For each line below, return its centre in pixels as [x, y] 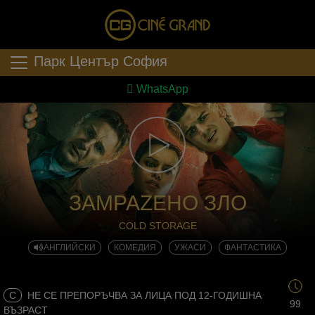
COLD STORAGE [157, 226]
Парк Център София [101, 62]
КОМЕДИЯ [135, 247]
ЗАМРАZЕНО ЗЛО [157, 203]
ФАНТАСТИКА [253, 247]
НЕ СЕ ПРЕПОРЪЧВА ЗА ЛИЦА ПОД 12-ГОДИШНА [143, 295]
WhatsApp [161, 89]
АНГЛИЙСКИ [70, 247]
